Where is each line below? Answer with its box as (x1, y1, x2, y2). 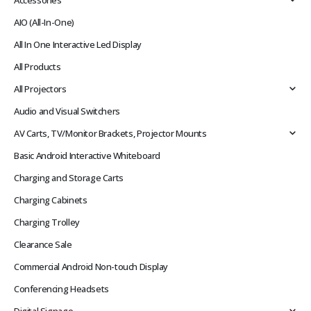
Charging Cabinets (14, 194, 87, 207)
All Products (14, 60, 61, 74)
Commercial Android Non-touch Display (14, 260, 168, 274)
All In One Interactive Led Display (14, 38, 142, 51)
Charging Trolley (14, 216, 80, 229)
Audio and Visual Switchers (14, 105, 120, 118)
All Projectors (14, 83, 67, 96)
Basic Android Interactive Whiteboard (14, 149, 160, 162)
